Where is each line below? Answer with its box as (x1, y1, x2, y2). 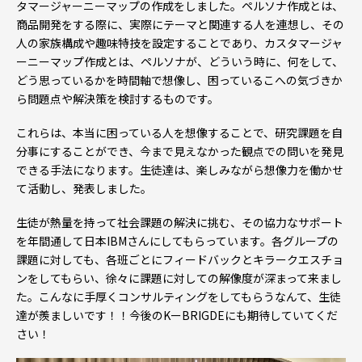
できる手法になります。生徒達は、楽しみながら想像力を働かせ (16, 161, 343, 178)
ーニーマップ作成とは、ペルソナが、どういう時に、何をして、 (16, 53, 343, 69)
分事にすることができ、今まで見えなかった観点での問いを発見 (16, 142, 343, 159)
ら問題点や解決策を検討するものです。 (16, 90, 219, 107)
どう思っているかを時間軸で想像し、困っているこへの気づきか (16, 72, 343, 88)
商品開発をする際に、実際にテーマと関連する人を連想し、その (16, 16, 344, 32)
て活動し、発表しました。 (16, 179, 152, 196)
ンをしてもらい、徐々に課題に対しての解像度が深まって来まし (16, 269, 342, 286)
